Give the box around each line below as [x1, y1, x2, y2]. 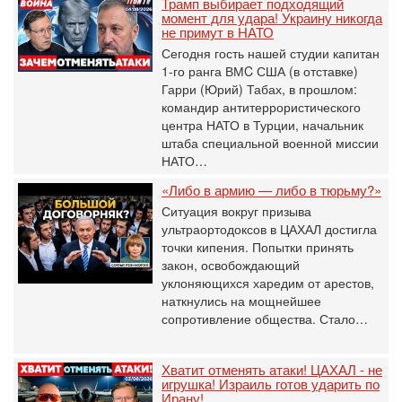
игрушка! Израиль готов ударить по [162, 373, 380, 393]
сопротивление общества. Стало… [162, 309, 368, 328]
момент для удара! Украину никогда [162, 7, 382, 27]
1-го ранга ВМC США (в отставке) [162, 61, 358, 80]
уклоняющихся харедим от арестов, [162, 273, 374, 292]
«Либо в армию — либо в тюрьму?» [162, 179, 381, 199]
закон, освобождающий [162, 255, 300, 274]
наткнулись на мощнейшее [162, 291, 321, 310]
